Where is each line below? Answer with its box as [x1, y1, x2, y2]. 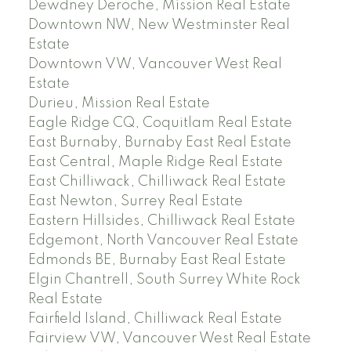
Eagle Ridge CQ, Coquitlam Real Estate [27, 116, 292, 131]
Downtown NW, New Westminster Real [27, 18, 290, 33]
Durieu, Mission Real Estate [27, 96, 210, 111]
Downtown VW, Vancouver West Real [27, 57, 282, 72]
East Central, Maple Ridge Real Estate [27, 155, 283, 170]
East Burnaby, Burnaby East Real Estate [27, 136, 291, 150]
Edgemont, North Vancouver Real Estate [27, 233, 299, 248]
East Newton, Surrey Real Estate [27, 194, 243, 209]
